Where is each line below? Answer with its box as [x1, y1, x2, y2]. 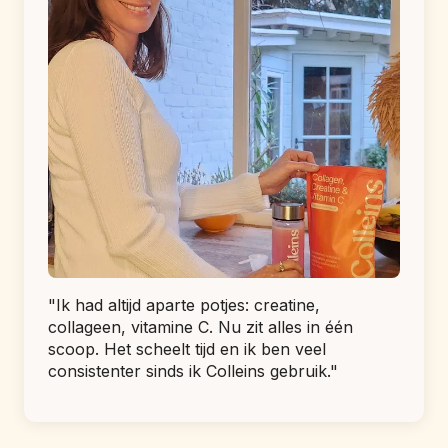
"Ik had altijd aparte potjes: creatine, [48, 294, 320, 315]
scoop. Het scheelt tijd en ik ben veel [48, 338, 326, 359]
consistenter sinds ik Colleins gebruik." [48, 360, 338, 381]
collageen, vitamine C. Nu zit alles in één [48, 316, 353, 337]
